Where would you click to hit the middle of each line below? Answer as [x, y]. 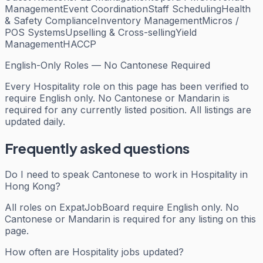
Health [236, 9]
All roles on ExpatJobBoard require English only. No [122, 207]
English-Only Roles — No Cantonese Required [107, 65]
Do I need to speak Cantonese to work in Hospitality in [126, 174]
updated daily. [35, 122]
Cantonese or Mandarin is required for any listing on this [130, 219]
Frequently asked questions [97, 148]
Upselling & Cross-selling [120, 33]
